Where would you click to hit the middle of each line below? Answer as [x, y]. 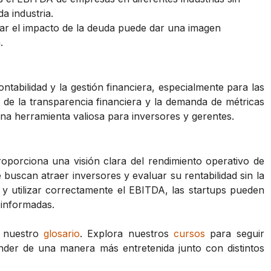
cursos [190, 233]
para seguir [235, 233]
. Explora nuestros [127, 233]
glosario [62, 233]
